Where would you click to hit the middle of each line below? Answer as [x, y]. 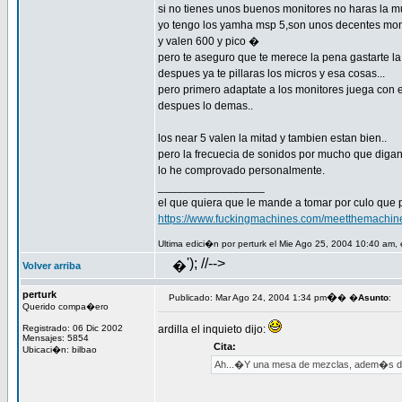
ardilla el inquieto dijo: [213, 329]
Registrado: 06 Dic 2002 [73, 328]
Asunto [373, 297]
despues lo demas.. [205, 106]
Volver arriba [52, 266]
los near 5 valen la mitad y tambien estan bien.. [272, 138]
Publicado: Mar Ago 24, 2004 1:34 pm [248, 297]
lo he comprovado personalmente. [241, 170]
